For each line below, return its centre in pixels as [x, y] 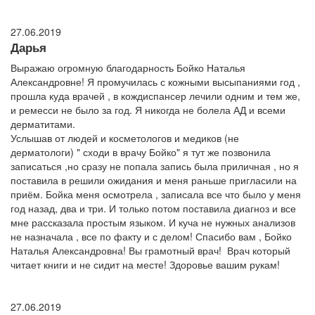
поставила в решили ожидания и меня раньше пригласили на [154, 180]
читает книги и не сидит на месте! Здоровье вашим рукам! [145, 265]
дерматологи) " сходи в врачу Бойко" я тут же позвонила [141, 152]
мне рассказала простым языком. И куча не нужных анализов [153, 223]
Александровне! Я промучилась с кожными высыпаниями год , [155, 82]
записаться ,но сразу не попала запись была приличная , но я [155, 166]
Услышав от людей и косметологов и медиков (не [125, 138]
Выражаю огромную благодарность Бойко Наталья [128, 68]
